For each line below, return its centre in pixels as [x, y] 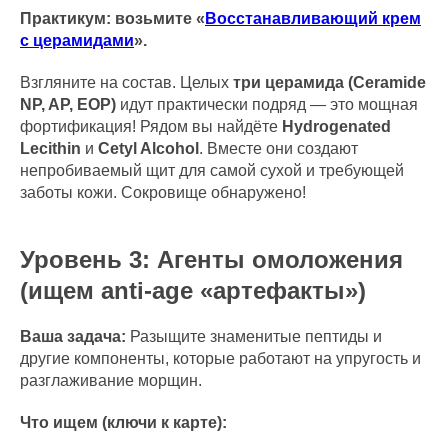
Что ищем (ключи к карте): [123, 422]
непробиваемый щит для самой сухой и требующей [212, 170]
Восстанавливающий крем [313, 18]
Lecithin [50, 148]
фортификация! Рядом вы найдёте [151, 126]
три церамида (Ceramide [329, 82]
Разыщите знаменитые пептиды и [254, 336]
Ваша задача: [73, 336]
